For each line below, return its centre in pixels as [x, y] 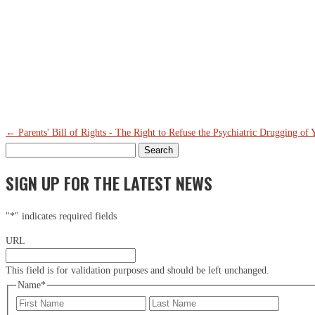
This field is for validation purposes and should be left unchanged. [137, 271]
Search [18, 150]
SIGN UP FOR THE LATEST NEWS [109, 183]
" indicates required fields [66, 217]
